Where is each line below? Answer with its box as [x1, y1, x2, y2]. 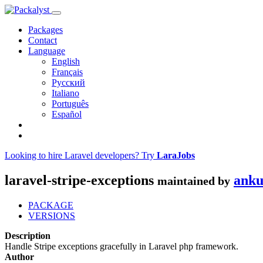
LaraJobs [157, 150, 195, 160]
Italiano [52, 88, 79, 98]
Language [28, 46, 65, 56]
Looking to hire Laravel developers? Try [5, 150, 157, 160]
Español [52, 109, 82, 119]
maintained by [157, 174, 230, 187]
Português [52, 99, 89, 109]
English [52, 56, 80, 66]
